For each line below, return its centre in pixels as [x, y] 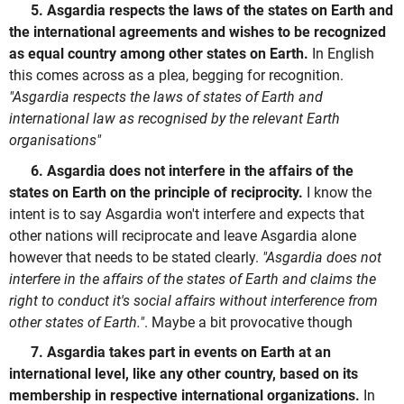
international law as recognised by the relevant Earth [174, 119]
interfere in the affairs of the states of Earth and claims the [193, 279]
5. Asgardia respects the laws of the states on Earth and [212, 11]
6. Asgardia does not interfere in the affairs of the [192, 170]
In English [341, 54]
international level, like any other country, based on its [184, 374]
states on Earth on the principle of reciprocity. [156, 192]
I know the [337, 192]
